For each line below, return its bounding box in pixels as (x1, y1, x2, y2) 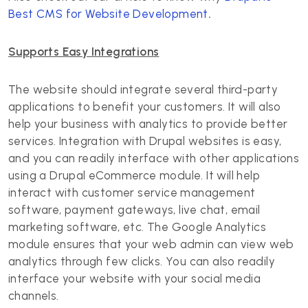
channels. (8, 289, 59, 302)
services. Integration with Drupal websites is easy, (8, 134, 282, 148)
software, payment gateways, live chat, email (8, 203, 261, 217)
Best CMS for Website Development (8, 7, 208, 21)
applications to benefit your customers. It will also (8, 100, 281, 113)
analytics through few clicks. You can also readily (8, 254, 275, 268)
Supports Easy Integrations (8, 45, 159, 58)
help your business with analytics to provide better (8, 117, 288, 131)
